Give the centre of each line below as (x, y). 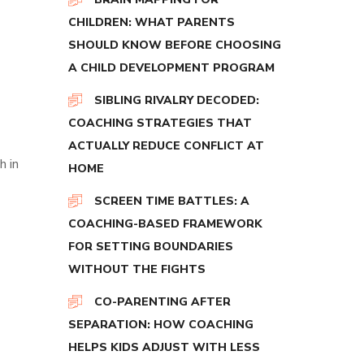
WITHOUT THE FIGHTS (136, 269)
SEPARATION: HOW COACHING (160, 325)
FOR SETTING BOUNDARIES (150, 247)
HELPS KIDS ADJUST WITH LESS (164, 347)
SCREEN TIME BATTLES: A (171, 201)
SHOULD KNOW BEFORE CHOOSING (174, 45)
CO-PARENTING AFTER (162, 302)
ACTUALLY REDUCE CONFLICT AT (166, 146)
